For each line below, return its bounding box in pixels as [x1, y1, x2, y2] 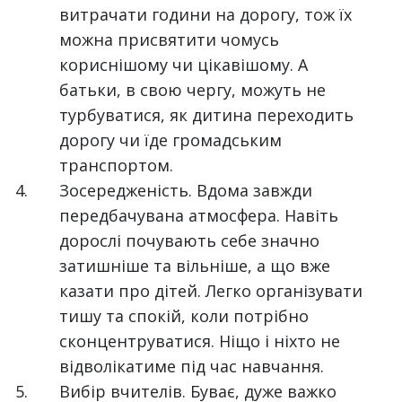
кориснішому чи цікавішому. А [59, 54, 309, 75]
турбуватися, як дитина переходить [59, 104, 354, 126]
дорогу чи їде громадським [59, 129, 283, 151]
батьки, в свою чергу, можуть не [59, 79, 327, 100]
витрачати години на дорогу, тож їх [59, 4, 353, 25]
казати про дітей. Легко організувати [59, 280, 363, 301]
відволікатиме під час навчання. [59, 355, 325, 377]
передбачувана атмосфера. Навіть [59, 205, 339, 226]
